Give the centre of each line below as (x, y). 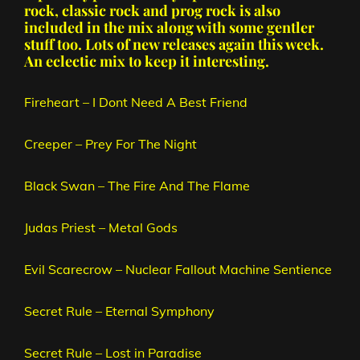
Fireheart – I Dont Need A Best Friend (136, 102)
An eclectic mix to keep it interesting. (147, 61)
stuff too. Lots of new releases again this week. (174, 45)
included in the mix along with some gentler (169, 28)
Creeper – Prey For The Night (110, 144)
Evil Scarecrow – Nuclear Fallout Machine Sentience (178, 270)
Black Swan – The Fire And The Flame (137, 186)
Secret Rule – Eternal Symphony (119, 311)
